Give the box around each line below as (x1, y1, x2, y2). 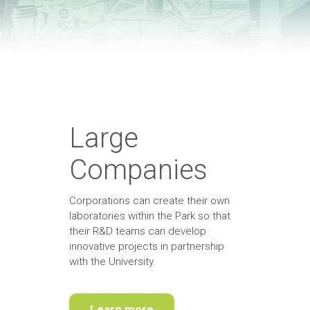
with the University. (69, 255, 156, 268)
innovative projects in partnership (69, 239, 224, 253)
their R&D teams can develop (69, 224, 206, 237)
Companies (69, 153, 208, 186)
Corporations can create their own (69, 194, 230, 207)
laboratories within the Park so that (69, 209, 230, 222)
